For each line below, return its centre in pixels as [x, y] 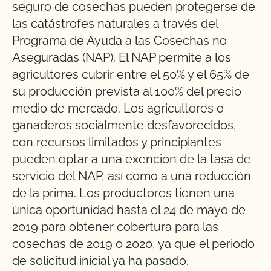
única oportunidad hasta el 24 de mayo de [129, 210]
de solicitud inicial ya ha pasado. [102, 261]
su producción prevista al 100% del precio [127, 91]
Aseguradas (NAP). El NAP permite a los [122, 57]
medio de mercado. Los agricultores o [118, 108]
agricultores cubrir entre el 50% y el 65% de [131, 74]
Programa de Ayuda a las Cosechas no [119, 41]
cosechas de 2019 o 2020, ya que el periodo [133, 244]
